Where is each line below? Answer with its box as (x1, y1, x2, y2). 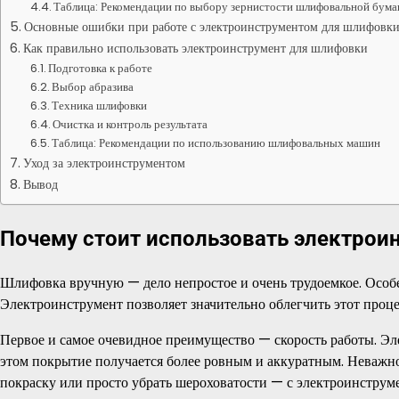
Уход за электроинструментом (22, 154, 185, 172)
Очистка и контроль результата (53, 116, 208, 133)
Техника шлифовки (52, 97, 148, 114)
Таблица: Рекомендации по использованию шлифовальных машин (52, 134, 381, 151)
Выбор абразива (52, 78, 134, 95)
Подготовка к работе (48, 60, 153, 77)
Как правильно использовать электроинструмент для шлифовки (22, 39, 368, 57)
